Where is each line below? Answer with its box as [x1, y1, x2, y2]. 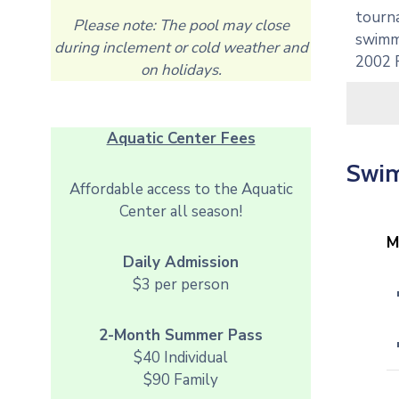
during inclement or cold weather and [53, 37, 308, 58]
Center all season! [119, 201, 243, 222]
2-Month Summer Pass [99, 325, 264, 346]
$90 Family [143, 370, 219, 390]
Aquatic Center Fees [106, 128, 256, 149]
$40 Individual [134, 347, 229, 368]
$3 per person [133, 274, 230, 295]
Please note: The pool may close [72, 15, 289, 36]
